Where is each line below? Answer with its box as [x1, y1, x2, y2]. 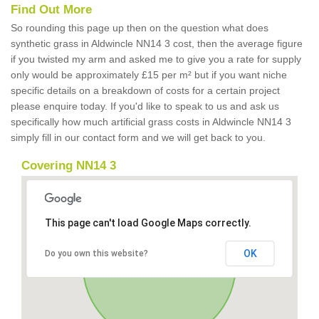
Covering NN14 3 [21, 159, 116, 172]
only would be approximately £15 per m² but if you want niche [11, 69, 287, 80]
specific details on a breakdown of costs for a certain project [11, 85, 280, 96]
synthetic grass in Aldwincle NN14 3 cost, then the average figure [11, 38, 303, 49]
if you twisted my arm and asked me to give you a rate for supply [11, 53, 301, 65]
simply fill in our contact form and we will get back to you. [11, 132, 266, 143]
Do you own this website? [44, 249, 148, 258]
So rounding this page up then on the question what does [11, 22, 268, 33]
